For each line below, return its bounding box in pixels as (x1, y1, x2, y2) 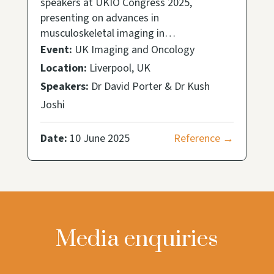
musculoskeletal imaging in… (40, 25, 176, 41)
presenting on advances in (40, 10, 159, 26)
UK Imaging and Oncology (72, 42, 194, 57)
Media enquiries (56, 224, 218, 253)
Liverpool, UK (86, 60, 150, 76)
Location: (40, 60, 87, 76)
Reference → (174, 130, 234, 146)
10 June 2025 (67, 130, 130, 146)
